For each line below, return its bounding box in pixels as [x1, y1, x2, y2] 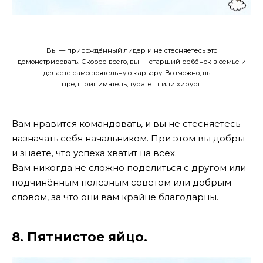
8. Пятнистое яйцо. [12, 229, 147, 244]
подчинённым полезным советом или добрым [12, 176, 231, 188]
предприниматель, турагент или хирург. [61, 79, 202, 88]
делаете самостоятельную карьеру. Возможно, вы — [43, 68, 220, 77]
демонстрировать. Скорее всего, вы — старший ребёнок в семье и [17, 57, 246, 66]
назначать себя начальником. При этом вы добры [12, 132, 245, 144]
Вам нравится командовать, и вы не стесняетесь [12, 117, 240, 129]
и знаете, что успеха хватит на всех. [12, 147, 177, 159]
